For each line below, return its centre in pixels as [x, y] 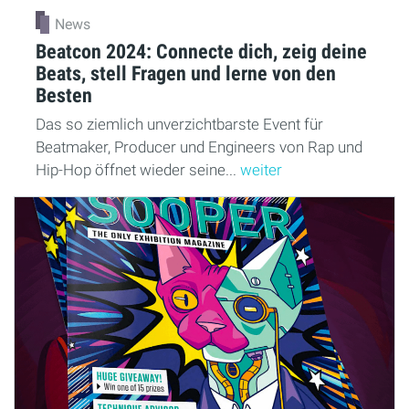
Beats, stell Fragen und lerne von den [186, 73]
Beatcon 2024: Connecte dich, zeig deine [201, 52]
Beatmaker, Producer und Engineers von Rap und [199, 147]
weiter [261, 170]
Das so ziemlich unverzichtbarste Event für [179, 125]
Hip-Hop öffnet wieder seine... [138, 170]
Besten [64, 95]
